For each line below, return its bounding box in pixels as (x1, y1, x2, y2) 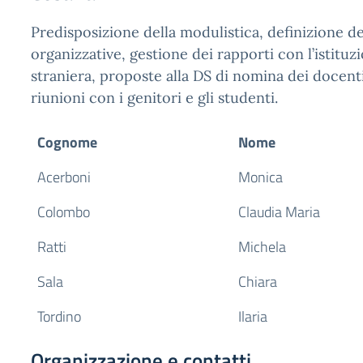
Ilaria (238, 305, 267, 327)
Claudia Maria (238, 201, 320, 223)
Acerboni (37, 166, 91, 188)
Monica (238, 166, 283, 188)
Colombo (37, 201, 90, 223)
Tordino (37, 305, 81, 327)
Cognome (37, 131, 97, 153)
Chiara (238, 271, 277, 293)
